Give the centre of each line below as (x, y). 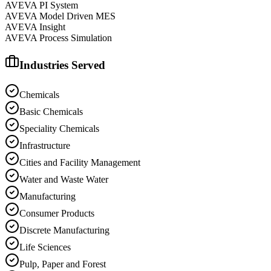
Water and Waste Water (64, 180)
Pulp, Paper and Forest (63, 264)
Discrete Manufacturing (64, 230)
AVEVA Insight (35, 27)
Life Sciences (45, 247)
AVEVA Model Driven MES (60, 16)
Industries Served (62, 65)
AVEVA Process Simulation (58, 38)
